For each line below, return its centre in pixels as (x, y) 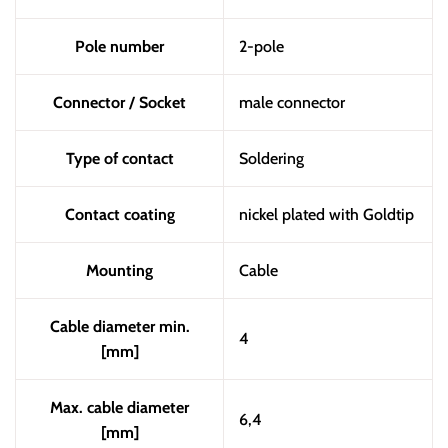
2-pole (261, 46)
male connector (292, 102)
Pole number (119, 46)
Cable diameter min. (119, 326)
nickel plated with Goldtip (326, 214)
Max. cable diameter (119, 407)
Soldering (271, 158)
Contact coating (119, 214)
